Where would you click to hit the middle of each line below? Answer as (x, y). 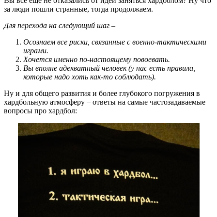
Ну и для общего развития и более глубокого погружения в (102, 93)
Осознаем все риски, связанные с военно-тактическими (115, 42)
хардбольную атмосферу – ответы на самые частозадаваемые (105, 102)
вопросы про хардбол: (40, 111)
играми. (36, 51)
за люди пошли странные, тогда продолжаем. (78, 9)
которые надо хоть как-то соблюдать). (90, 77)
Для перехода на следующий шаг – (60, 26)
